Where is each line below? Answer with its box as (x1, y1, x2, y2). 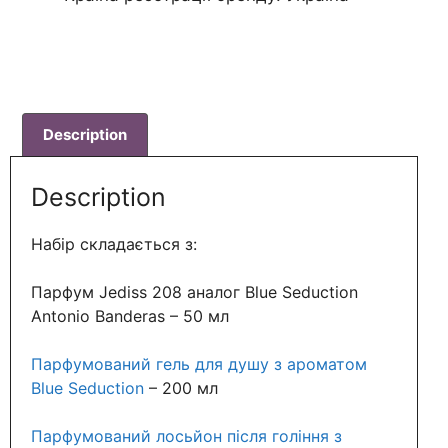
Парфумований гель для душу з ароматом (31, 354, 367, 375)
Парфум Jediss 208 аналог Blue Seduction (31, 282, 358, 303)
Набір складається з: (31, 234, 197, 255)
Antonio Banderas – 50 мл (31, 306, 229, 327)
